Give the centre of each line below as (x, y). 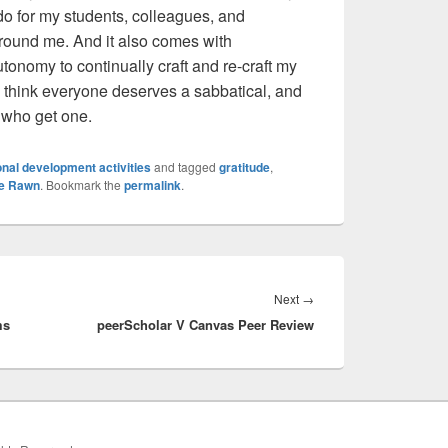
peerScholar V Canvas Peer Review (205, 324)
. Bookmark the (82, 184)
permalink (152, 184)
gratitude (244, 166)
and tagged (185, 166)
